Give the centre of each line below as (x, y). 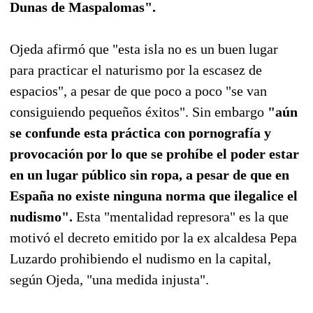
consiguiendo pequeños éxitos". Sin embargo (139, 111)
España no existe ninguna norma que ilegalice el (154, 195)
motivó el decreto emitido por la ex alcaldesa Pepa (153, 237)
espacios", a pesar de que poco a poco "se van (138, 90)
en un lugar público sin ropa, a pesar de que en (150, 174)
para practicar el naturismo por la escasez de (136, 70)
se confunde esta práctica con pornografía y (140, 132)
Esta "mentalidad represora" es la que (181, 216)
